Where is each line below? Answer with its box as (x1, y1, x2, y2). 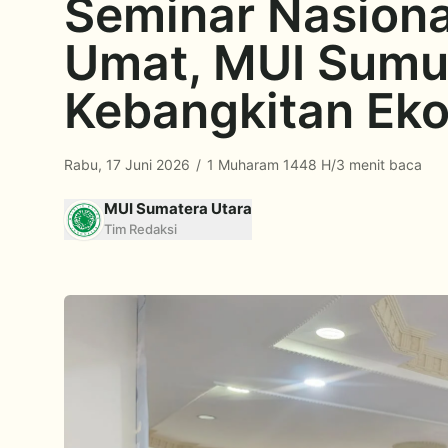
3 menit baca (336, 156, 422, 173)
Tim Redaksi (104, 221, 177, 237)
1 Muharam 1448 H (203, 156, 331, 173)
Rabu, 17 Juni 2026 (64, 156, 194, 173)
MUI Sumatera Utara (104, 199, 252, 218)
